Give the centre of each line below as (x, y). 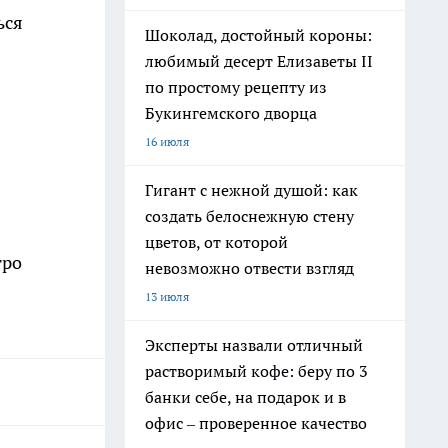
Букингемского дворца (231, 113)
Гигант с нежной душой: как (251, 190)
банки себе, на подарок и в (245, 397)
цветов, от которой (216, 242)
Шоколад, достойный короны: (258, 35)
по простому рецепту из (236, 87)
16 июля (167, 141)
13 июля (167, 296)
